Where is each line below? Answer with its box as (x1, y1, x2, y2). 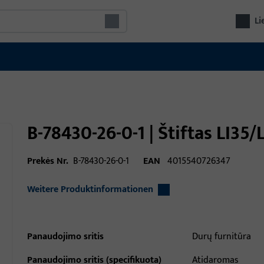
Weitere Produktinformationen (27, 181, 153, 197)
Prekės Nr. (27, 153, 68, 169)
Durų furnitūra (192, 229, 252, 245)
